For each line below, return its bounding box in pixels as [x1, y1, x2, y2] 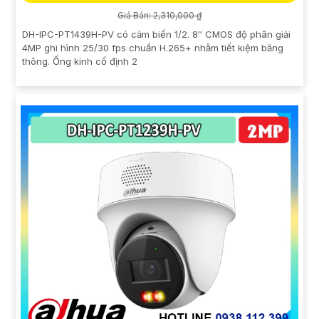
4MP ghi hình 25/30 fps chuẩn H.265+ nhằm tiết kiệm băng [22, 41, 283, 53]
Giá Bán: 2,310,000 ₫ [117, 9, 202, 21]
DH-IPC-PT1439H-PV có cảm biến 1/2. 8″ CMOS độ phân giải [22, 28, 291, 40]
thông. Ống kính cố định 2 [22, 55, 137, 67]
